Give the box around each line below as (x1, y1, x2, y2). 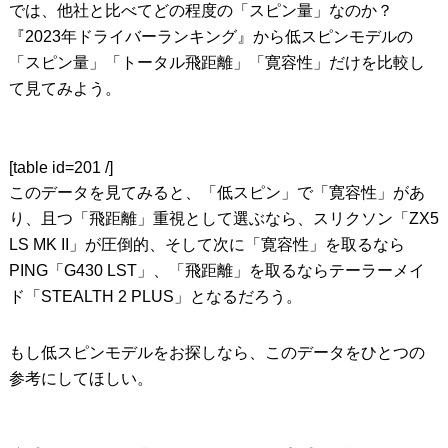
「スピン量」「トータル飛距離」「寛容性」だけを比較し (8, 53, 425, 71)
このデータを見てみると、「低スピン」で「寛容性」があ (8, 183, 425, 201)
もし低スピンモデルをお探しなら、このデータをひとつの (8, 343, 425, 361)
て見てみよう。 (8, 79, 121, 97)
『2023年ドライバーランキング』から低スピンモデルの (8, 27, 413, 45)
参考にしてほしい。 (8, 369, 153, 387)
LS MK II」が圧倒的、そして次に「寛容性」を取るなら (8, 235, 405, 253)
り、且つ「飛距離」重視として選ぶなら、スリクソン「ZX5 (8, 209, 439, 227)
